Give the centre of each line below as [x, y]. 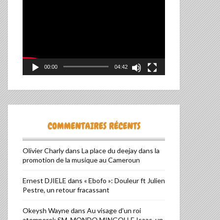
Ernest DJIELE [44, 181]
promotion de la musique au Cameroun [81, 160]
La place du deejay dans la [121, 151]
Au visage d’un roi [114, 211]
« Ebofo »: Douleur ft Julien [124, 181]
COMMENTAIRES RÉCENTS [94, 126]
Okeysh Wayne [46, 211]
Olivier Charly [43, 151]
